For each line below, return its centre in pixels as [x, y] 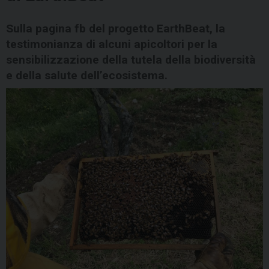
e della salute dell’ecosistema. [87, 76]
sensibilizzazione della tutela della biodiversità [131, 60]
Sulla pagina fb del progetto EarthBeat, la [116, 29]
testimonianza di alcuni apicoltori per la [112, 44]
